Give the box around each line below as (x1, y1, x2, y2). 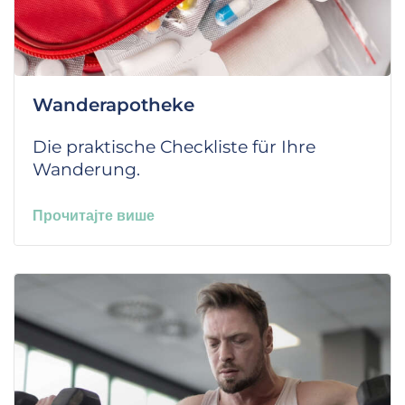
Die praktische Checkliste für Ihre (33, 136, 316, 157)
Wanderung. (33, 158, 140, 180)
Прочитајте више (33, 207, 155, 223)
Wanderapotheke (33, 93, 194, 116)
